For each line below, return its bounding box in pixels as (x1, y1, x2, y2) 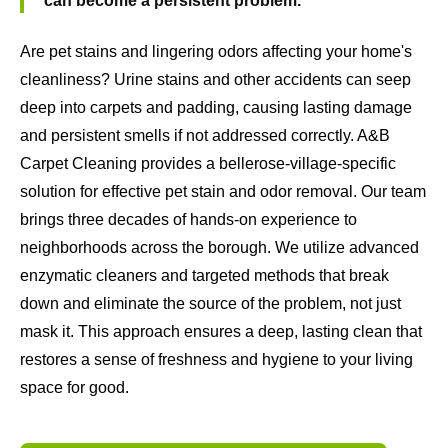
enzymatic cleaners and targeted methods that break (20, 267, 389, 285)
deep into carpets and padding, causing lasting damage (20, 99, 412, 117)
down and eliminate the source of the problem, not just (20, 295, 401, 313)
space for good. (20, 379, 129, 397)
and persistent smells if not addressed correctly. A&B (20, 127, 390, 145)
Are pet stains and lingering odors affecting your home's (20, 43, 412, 61)
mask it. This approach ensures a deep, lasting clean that (20, 323, 422, 341)
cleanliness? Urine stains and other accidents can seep (20, 71, 411, 89)
